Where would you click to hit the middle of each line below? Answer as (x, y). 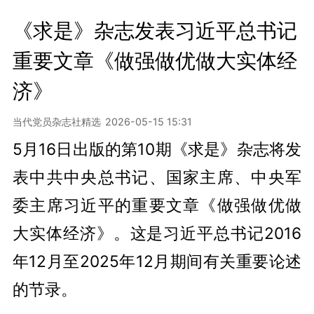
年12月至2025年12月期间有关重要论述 (157, 261)
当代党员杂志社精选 (56, 121)
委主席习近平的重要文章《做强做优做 (157, 205)
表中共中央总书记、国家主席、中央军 (157, 177)
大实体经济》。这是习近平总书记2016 (157, 233)
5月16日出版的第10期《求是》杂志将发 (157, 149)
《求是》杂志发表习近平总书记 (155, 30)
